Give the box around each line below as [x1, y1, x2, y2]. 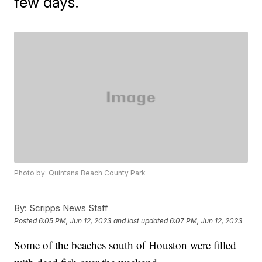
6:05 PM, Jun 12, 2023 [39, 216, 112, 225]
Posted [14, 216, 39, 225]
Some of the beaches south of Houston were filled [14, 237, 237, 253]
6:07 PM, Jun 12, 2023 [170, 216, 243, 225]
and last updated [113, 216, 168, 225]
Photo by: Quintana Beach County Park [14, 168, 146, 178]
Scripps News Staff [27, 202, 109, 214]
